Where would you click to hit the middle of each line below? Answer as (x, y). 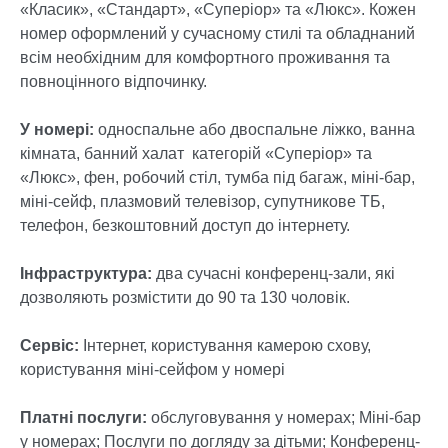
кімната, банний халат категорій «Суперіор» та (196, 154)
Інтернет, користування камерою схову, (227, 346)
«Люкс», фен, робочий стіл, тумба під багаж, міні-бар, (217, 178)
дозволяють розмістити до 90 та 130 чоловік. (185, 298)
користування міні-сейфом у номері (152, 370)
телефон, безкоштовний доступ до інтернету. (185, 226)
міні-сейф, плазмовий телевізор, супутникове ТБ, (202, 202)
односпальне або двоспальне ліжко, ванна (254, 130)
